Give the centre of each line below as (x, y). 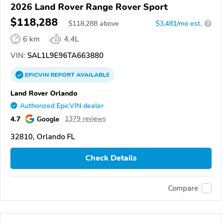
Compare (183, 189)
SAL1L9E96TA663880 (64, 55)
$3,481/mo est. (179, 23)
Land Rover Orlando (44, 93)
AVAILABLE (92, 75)
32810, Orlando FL (43, 137)
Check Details (111, 158)
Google (48, 119)
